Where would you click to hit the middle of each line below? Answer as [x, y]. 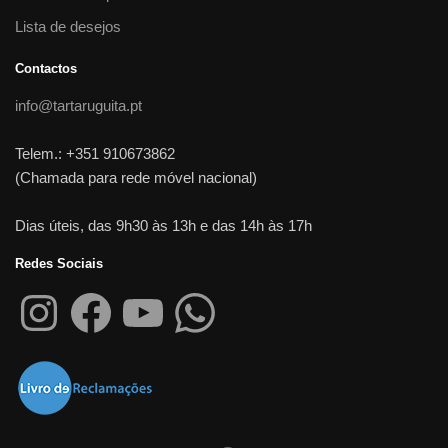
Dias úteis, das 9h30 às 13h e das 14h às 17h [163, 225]
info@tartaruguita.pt [78, 105]
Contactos [46, 68]
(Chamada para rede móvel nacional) [136, 177]
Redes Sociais [59, 263]
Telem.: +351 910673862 [95, 153]
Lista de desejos [68, 26]
